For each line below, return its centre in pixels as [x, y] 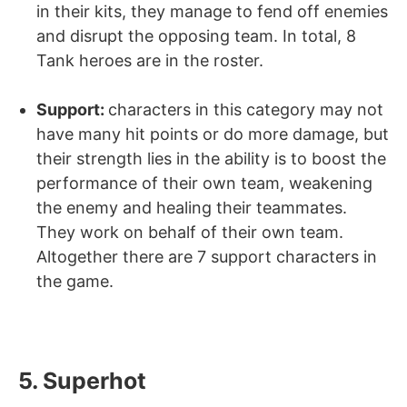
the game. [75, 281]
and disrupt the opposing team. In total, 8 [196, 35]
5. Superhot [82, 380]
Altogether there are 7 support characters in [207, 256]
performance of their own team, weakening [204, 183]
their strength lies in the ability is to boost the [211, 158]
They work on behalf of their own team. [190, 232]
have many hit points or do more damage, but [213, 134]
